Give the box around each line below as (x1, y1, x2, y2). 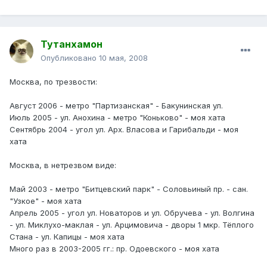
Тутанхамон (41, 38, 103, 51)
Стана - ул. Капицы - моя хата (10, 232, 125, 242)
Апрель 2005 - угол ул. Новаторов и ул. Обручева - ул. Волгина (10, 208, 254, 218)
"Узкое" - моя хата (10, 196, 82, 206)
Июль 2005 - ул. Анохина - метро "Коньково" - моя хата (10, 113, 225, 123)
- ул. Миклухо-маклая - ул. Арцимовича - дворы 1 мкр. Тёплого (10, 220, 254, 230)
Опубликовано (41, 53, 99, 63)
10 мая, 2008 (99, 53, 148, 63)
